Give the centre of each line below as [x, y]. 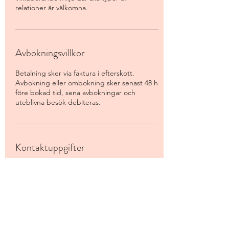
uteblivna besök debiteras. [58, 102]
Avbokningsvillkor [50, 53]
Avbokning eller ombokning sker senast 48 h [87, 83]
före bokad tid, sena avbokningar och [75, 93]
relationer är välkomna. [52, 8]
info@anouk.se [38, 187]
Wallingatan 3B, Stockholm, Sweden [73, 168]
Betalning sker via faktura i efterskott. [75, 73]
